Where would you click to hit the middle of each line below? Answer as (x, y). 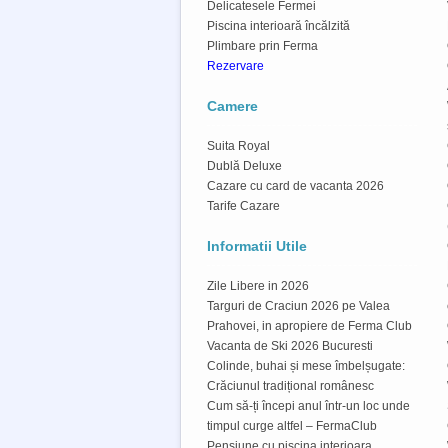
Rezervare (235, 65)
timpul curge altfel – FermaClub (292, 425)
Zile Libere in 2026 (258, 285)
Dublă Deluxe (244, 165)
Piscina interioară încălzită (278, 25)
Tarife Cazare (243, 205)
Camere (232, 105)
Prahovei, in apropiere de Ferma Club (309, 325)
